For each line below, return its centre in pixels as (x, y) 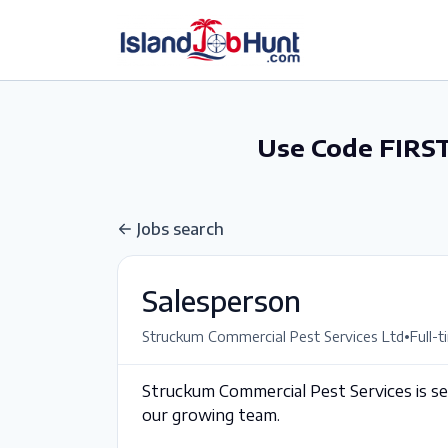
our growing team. (211, 415)
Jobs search (180, 229)
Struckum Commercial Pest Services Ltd (273, 336)
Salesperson (221, 300)
